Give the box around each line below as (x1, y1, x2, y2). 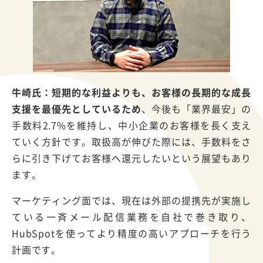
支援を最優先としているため (12, 102, 142, 116)
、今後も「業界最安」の (141, 102, 251, 116)
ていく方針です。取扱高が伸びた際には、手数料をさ (12, 134, 251, 149)
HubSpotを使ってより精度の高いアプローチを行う (12, 226, 251, 241)
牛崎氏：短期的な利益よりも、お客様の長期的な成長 (12, 85, 251, 100)
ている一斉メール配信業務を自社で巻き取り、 (12, 210, 251, 224)
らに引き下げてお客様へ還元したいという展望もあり (12, 151, 251, 166)
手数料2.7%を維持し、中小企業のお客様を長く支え (12, 118, 251, 133)
